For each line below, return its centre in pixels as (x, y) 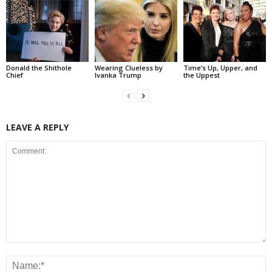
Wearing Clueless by (128, 67)
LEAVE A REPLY (37, 127)
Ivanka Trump (118, 75)
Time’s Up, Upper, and (220, 67)
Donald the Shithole (39, 67)
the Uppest (201, 75)
